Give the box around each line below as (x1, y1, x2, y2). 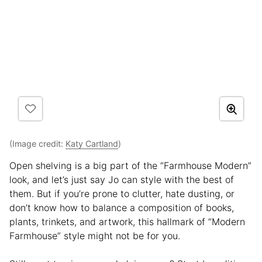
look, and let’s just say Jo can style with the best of (9, 174, 234, 186)
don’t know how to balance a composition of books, (9, 202, 234, 214)
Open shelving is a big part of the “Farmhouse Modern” (9, 160, 251, 172)
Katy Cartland (65, 139, 118, 149)
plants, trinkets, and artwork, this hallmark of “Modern (9, 216, 245, 228)
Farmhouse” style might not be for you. (9, 230, 180, 242)
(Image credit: (9, 139, 65, 149)
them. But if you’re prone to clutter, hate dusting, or (9, 188, 235, 200)
